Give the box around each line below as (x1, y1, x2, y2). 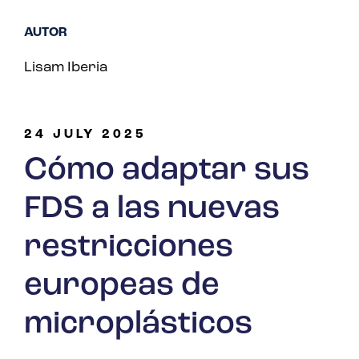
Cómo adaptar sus (24, 155, 309, 188)
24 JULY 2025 (24, 128, 147, 142)
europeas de (24, 270, 220, 303)
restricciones (24, 232, 233, 264)
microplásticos (24, 309, 252, 341)
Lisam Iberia (24, 60, 107, 76)
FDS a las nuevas (24, 193, 280, 226)
